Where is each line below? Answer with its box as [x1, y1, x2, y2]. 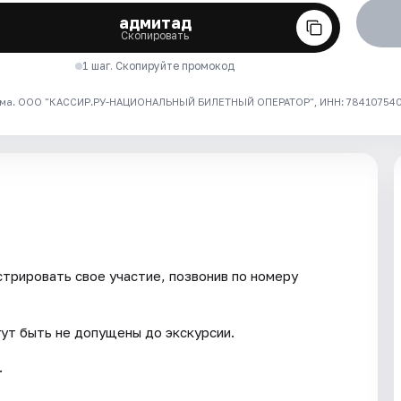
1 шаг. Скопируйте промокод [82, 58, 235, 73]
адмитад [118, 12, 192, 32]
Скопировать [121, 28, 190, 42]
